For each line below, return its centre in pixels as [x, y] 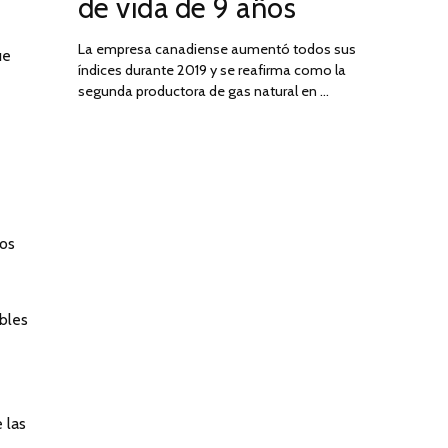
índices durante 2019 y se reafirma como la [211, 69]
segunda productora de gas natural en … [203, 90]
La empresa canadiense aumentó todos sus [216, 48]
